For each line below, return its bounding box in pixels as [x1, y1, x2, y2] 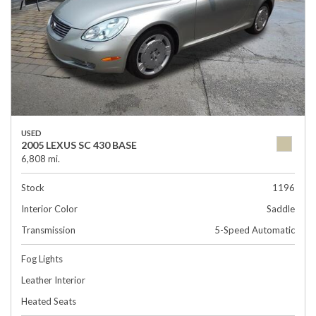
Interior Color [21, 203, 78, 214]
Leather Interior [21, 274, 85, 286]
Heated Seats [21, 296, 76, 307]
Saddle [267, 203, 295, 214]
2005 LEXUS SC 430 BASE [21, 139, 137, 151]
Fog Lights [21, 253, 63, 265]
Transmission [21, 224, 75, 236]
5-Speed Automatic [214, 224, 295, 236]
